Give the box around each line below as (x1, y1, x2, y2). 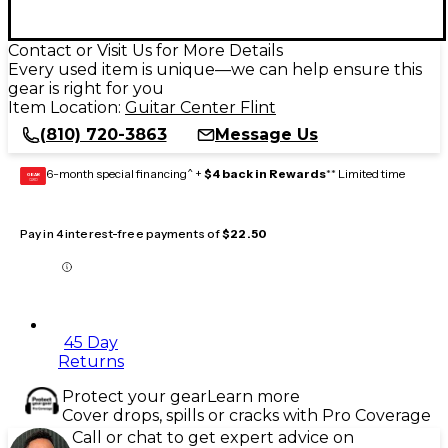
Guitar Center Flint (125, 97, 276, 117)
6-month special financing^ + (46, 165, 204, 181)
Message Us (215, 124, 318, 144)
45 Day (64, 332, 118, 352)
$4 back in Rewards (204, 165, 326, 181)
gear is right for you (8, 78, 164, 98)
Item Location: (8, 97, 125, 117)
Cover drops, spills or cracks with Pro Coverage (62, 405, 431, 425)
